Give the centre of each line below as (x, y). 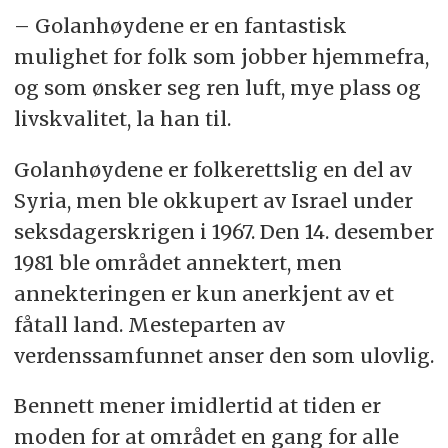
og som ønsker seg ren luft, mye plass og (217, 87)
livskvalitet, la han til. (122, 118)
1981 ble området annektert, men (177, 262)
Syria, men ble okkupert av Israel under (213, 200)
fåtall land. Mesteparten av (149, 324)
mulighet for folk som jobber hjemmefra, (221, 56)
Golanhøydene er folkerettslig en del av (212, 169)
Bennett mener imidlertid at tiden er (197, 406)
